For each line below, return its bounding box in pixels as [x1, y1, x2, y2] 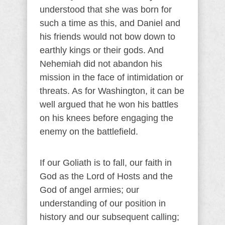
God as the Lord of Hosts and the [40, 171, 173, 181]
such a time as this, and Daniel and [40, 18, 180, 28]
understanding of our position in [40, 198, 166, 208]
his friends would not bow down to [40, 31, 175, 42]
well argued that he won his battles [40, 99, 178, 109]
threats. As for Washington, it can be [40, 85, 184, 96]
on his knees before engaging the [40, 113, 173, 123]
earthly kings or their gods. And [40, 45, 164, 55]
